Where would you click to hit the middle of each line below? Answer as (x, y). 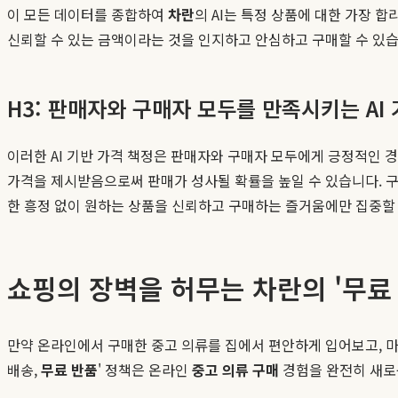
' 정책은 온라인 (145, 369)
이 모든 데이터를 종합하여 (88, 14)
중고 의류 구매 (235, 369)
